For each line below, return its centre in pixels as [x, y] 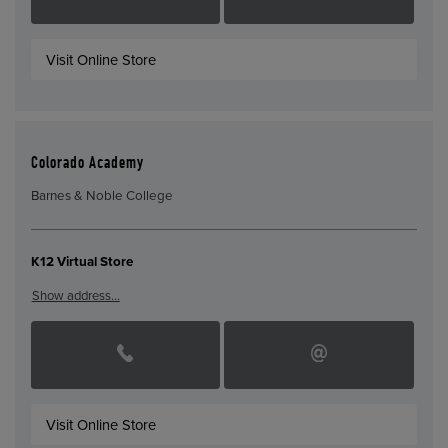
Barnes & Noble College [101, 196]
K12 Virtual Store [81, 262]
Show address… [75, 295]
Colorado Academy [87, 164]
